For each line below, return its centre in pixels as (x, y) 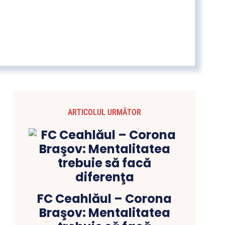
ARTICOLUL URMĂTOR (105, 112)
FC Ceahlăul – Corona (105, 199)
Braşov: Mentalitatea (104, 213)
